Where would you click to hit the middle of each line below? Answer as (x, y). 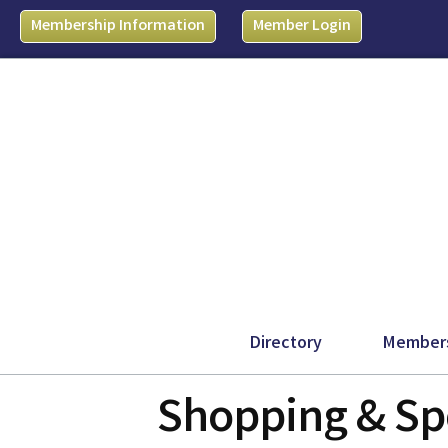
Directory (285, 344)
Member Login (301, 26)
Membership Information (118, 26)
